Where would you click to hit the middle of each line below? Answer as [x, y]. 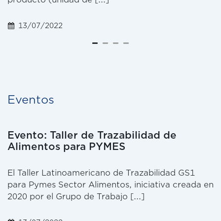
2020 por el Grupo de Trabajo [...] [76, 197]
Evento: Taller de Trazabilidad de [92, 135]
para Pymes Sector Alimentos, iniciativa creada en [110, 185]
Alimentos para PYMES [66, 147]
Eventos [31, 99]
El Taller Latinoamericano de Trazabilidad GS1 [101, 173]
